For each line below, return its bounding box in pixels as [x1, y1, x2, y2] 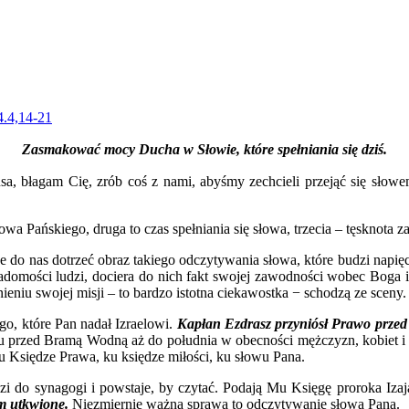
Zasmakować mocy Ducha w [22, 142, 197, 158]
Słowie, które [197, 142, 278, 158]
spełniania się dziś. [278, 142, 387, 158]
